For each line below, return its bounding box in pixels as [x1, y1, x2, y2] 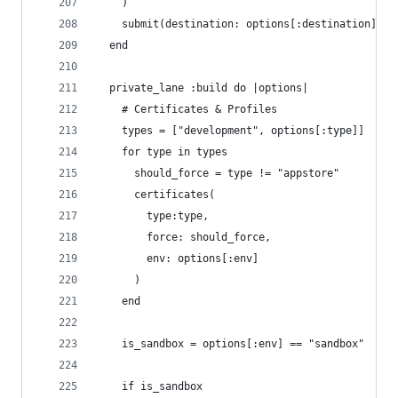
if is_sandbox [97, 380, 203, 393]
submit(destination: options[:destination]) [97, 18, 383, 30]
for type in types [97, 146, 227, 158]
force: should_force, [97, 231, 277, 243]
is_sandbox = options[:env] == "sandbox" [97, 338, 364, 350]
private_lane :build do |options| [97, 82, 308, 94]
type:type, [97, 210, 215, 222]
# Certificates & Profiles [97, 103, 277, 115]
